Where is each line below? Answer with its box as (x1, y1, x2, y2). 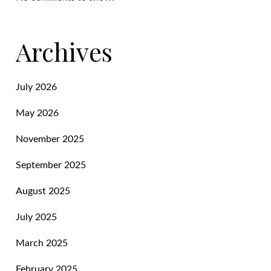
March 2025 (16, 238, 68, 248)
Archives (16, 34, 113, 68)
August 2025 (16, 186, 71, 196)
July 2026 (16, 82, 57, 92)
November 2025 (16, 134, 85, 144)
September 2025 (16, 160, 87, 170)
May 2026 (16, 108, 59, 118)
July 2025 (16, 212, 57, 222)
